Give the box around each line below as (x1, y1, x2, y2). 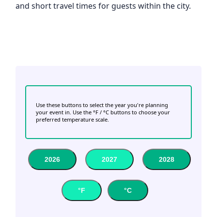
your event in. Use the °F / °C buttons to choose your (36, 108, 170, 116)
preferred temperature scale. (36, 116, 109, 124)
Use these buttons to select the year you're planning (36, 101, 168, 109)
